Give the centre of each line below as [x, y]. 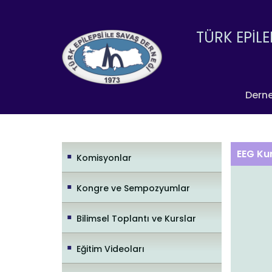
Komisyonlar [104, 158]
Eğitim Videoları [110, 249]
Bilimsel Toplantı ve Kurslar [136, 218]
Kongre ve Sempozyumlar [133, 188]
